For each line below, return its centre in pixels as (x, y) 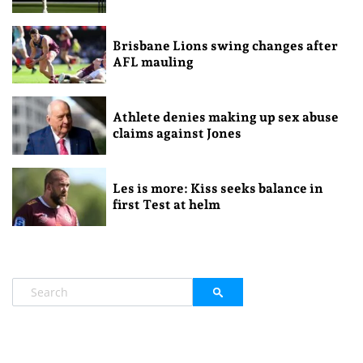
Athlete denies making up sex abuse (225, 117)
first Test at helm (166, 205)
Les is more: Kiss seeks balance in (218, 189)
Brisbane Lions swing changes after (225, 46)
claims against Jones (177, 134)
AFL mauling (153, 62)
